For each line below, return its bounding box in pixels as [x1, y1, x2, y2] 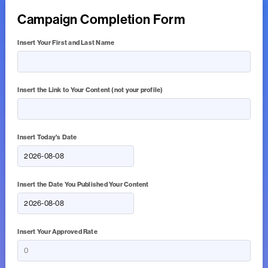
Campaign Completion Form [17, 12, 185, 28]
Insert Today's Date [17, 133, 77, 142]
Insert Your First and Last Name [17, 39, 115, 47]
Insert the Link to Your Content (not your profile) [17, 86, 163, 95]
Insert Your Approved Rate [17, 228, 98, 236]
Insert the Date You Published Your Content [17, 181, 149, 189]
